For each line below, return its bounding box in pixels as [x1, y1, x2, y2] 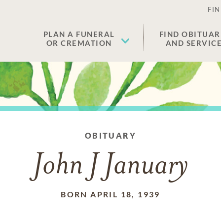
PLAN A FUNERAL [43, 30, 115, 38]
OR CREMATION [46, 38, 112, 47]
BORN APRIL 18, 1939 [61, 189, 160, 199]
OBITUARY [84, 131, 137, 140]
